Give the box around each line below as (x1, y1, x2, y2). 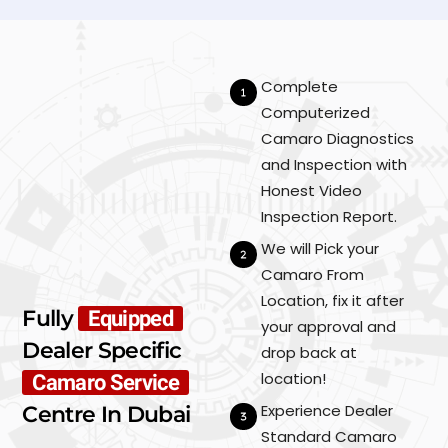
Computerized (261, 101, 371, 123)
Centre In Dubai (22, 400, 191, 428)
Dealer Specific (22, 336, 182, 364)
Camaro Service (32, 369, 180, 395)
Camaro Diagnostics (261, 127, 415, 149)
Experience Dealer (261, 400, 394, 422)
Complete (261, 75, 339, 97)
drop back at (261, 342, 358, 364)
